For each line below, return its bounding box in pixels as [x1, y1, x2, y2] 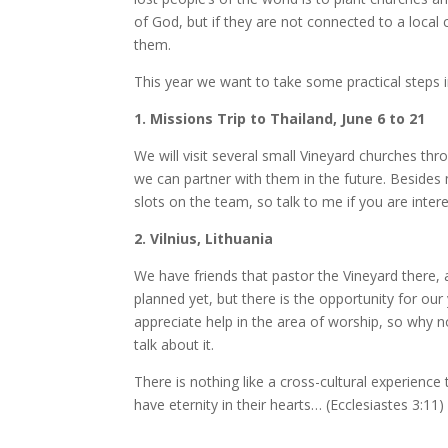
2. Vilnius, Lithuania [134, 229, 274, 248]
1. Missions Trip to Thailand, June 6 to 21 [134, 109, 426, 128]
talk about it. [134, 335, 215, 354]
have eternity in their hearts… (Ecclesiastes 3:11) [134, 395, 445, 414]
